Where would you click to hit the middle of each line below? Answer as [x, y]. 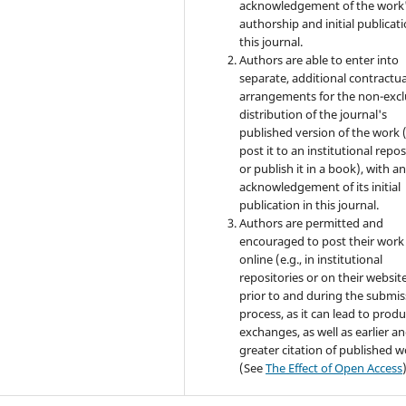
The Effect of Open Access [334, 368]
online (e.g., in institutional [311, 260]
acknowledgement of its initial [320, 187]
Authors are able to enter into [319, 60]
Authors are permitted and [312, 223]
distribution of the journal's [314, 115]
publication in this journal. [309, 205]
